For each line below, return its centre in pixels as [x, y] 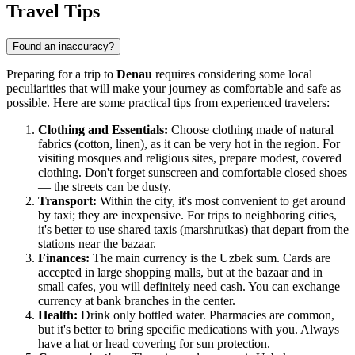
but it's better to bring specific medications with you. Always [189, 330]
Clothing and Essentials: [103, 130]
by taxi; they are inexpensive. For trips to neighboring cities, [187, 216]
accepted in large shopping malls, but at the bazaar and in [180, 273]
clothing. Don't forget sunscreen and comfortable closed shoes [193, 173]
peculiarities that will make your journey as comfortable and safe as [174, 89]
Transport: [67, 201]
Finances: [64, 258]
